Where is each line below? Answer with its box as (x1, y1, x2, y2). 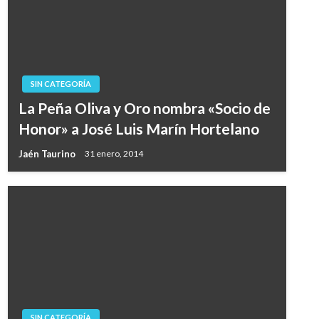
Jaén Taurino (18, 147, 78, 159)
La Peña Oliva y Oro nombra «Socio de (18, 99, 271, 117)
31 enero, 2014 (84, 148, 143, 159)
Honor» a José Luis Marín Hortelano (18, 120, 259, 137)
